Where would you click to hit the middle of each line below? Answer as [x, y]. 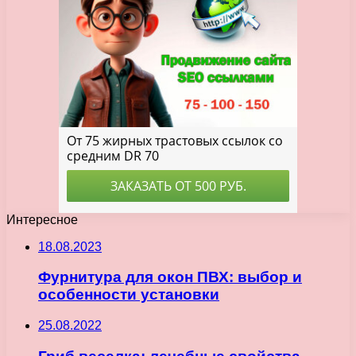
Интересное [42, 219]
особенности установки [129, 295]
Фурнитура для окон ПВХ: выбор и [170, 277]
